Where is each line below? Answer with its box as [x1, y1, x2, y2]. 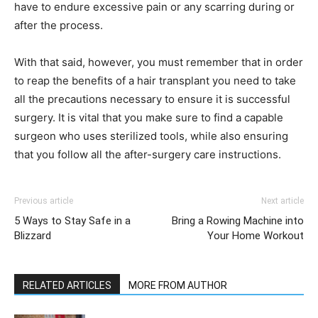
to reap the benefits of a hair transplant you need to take [14, 74, 296, 87]
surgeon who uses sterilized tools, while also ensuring [14, 129, 288, 143]
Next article [261, 196, 304, 206]
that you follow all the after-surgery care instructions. [14, 148, 281, 161]
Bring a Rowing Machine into [172, 214, 304, 227]
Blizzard [14, 229, 51, 242]
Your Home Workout [207, 229, 304, 242]
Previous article [14, 196, 73, 206]
